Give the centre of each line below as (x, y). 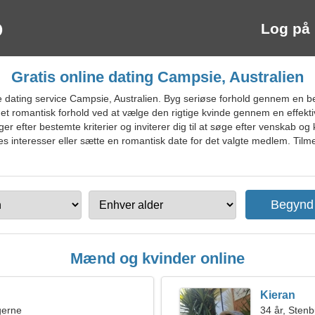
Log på (285, 28)
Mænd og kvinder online (157, 258)
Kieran (278, 295)
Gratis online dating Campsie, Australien (157, 77)
